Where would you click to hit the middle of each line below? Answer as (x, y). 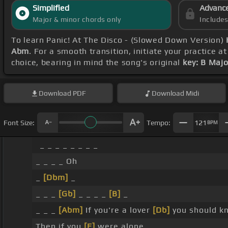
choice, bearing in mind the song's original (97, 63)
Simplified (51, 8)
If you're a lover (118, 210)
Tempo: (159, 122)
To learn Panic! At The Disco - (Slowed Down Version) (119, 40)
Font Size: (19, 122)
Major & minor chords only (77, 20)
